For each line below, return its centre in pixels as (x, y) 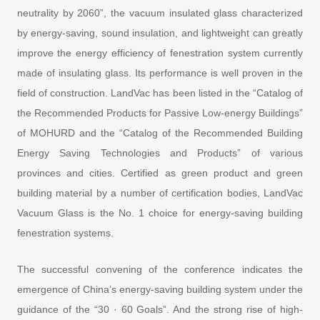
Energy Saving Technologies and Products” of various (160, 152)
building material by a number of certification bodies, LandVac (160, 192)
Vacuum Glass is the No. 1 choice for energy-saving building (160, 212)
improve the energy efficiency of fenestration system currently (160, 52)
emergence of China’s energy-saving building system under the (160, 289)
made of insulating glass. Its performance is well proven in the (160, 72)
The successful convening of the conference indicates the (160, 269)
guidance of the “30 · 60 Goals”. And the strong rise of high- (160, 309)
